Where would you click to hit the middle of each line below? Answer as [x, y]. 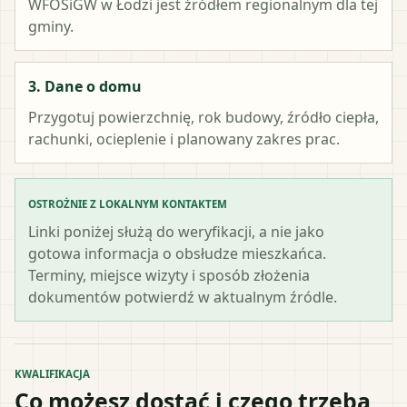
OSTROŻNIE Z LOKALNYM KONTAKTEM [128, 203]
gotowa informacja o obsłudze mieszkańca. [177, 253]
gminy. [51, 26]
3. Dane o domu [85, 86]
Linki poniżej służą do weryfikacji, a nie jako [176, 231]
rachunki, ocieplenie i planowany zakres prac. [184, 139]
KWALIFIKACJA [52, 373]
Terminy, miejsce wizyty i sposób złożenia [169, 275]
